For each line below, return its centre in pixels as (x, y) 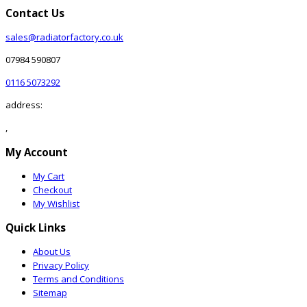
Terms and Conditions (78, 279)
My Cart (49, 176)
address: (24, 105)
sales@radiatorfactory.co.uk (64, 37)
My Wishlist (56, 203)
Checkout (52, 189)
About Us (52, 252)
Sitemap (50, 293)
